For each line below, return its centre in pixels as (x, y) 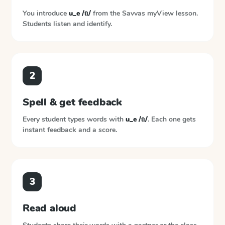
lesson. (187, 13)
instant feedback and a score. (70, 130)
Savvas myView (148, 13)
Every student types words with (74, 119)
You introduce (46, 13)
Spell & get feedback (72, 102)
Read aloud (49, 208)
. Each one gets (172, 119)
